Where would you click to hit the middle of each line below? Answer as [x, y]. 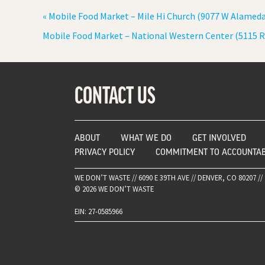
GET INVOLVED [219, 137]
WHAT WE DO [146, 137]
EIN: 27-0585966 [99, 211]
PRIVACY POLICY [105, 151]
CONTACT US [115, 94]
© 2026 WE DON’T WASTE [114, 189]
